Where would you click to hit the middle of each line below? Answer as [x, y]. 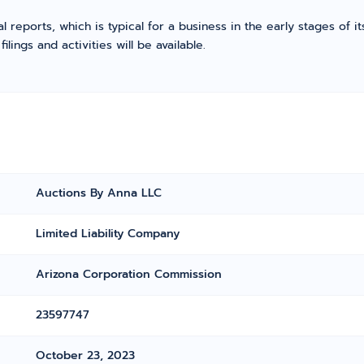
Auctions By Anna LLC [99, 193]
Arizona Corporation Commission [129, 274]
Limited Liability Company [108, 234]
